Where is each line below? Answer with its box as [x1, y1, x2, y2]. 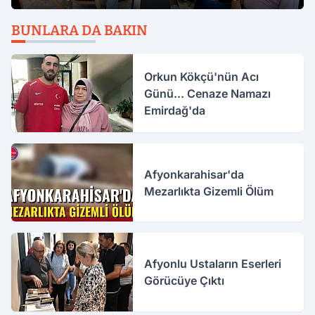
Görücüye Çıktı [144, 274, 225, 288]
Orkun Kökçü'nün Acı [144, 69, 259, 84]
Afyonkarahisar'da [144, 167, 245, 181]
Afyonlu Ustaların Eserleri [144, 257, 282, 271]
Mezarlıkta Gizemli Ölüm [144, 184, 274, 198]
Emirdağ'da [144, 103, 206, 117]
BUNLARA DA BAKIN [11, 22, 148, 39]
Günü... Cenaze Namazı [144, 86, 271, 101]
